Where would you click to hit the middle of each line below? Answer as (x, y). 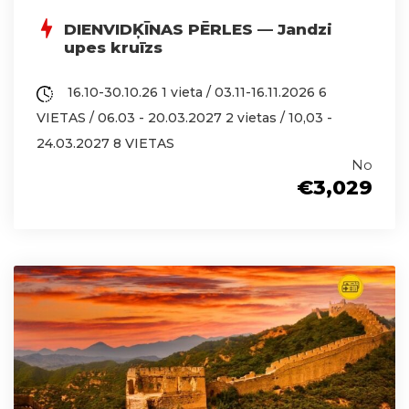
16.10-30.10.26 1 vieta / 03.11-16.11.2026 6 (195, 93)
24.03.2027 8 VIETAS (105, 144)
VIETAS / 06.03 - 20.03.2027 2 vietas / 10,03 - (184, 118)
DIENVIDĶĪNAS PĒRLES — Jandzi (198, 30)
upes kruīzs (113, 48)
